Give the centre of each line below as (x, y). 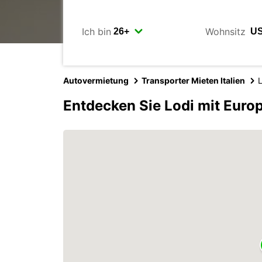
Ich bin (96, 31)
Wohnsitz (225, 31)
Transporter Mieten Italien (193, 80)
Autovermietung (96, 80)
